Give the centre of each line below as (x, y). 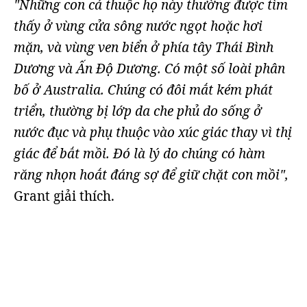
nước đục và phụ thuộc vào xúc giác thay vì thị (153, 132)
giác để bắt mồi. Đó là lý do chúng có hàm (139, 153)
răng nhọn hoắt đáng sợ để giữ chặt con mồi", (151, 175)
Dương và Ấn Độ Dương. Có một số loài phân (149, 69)
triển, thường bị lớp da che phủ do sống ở (138, 111)
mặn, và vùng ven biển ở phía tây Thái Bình (144, 47)
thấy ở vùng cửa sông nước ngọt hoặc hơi (138, 26)
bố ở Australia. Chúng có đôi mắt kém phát (143, 90)
